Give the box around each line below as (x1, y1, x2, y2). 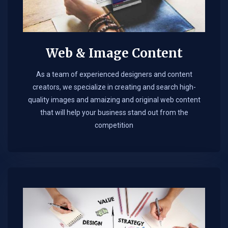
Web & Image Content (45, 45, 183, 61)
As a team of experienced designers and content (36, 70, 192, 78)
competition (95, 121, 133, 129)
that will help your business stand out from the (40, 108, 188, 117)
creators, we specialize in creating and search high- (32, 82, 196, 91)
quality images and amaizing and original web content (27, 95, 201, 104)
